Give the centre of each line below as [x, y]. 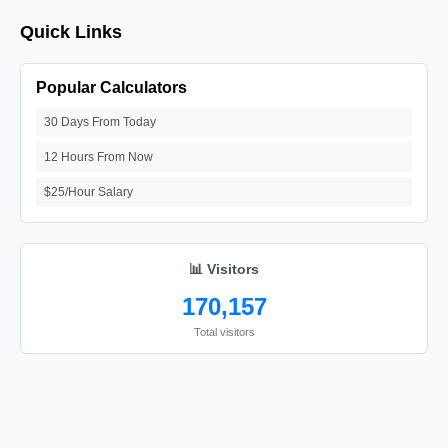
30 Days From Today [100, 122]
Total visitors [224, 332]
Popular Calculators [111, 87]
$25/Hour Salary [88, 192]
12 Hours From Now [98, 157]
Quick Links [71, 32]
